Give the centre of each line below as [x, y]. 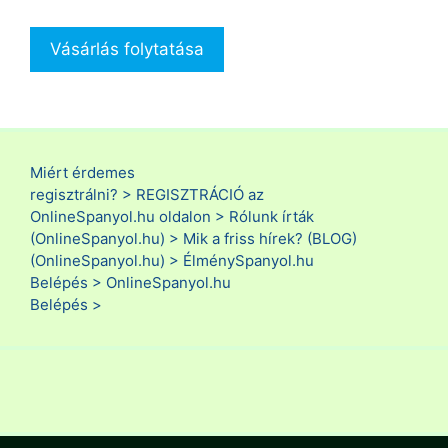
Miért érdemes [82, 172]
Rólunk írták [271, 216]
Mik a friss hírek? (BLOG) [270, 238]
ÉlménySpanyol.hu [248, 260]
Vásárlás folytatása [127, 49]
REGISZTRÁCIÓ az [200, 194]
